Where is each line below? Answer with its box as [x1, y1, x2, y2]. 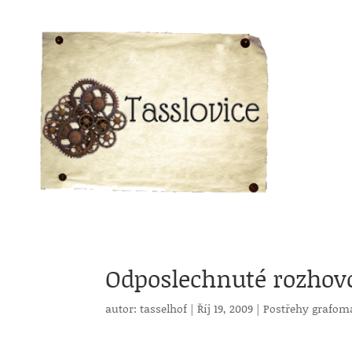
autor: [105, 300, 141, 317]
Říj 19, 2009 [197, 300, 254, 317]
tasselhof [140, 300, 188, 317]
